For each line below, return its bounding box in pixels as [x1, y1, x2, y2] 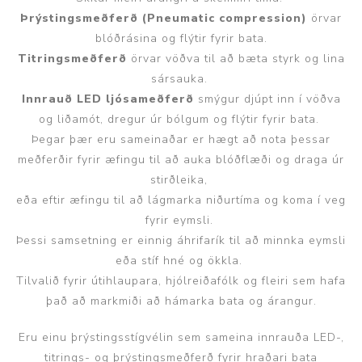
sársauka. [150, 70, 212, 86]
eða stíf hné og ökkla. [116, 252, 246, 268]
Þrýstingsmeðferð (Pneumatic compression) [20, 10, 307, 26]
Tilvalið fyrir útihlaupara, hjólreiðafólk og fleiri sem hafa [16, 272, 346, 288]
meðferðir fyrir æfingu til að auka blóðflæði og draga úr [18, 151, 344, 167]
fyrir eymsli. [145, 212, 217, 228]
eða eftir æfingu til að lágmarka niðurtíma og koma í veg [16, 192, 346, 208]
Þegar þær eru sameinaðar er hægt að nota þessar [32, 131, 330, 147]
